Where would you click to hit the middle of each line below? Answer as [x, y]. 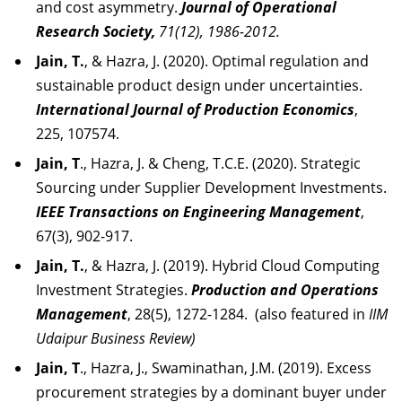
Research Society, [97, 31]
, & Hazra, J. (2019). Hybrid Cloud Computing [232, 266]
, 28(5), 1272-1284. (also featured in [248, 314]
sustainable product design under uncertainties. [199, 85]
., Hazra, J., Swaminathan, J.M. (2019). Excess [226, 368]
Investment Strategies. [114, 290]
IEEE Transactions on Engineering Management [198, 212]
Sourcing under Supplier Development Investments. [211, 188]
